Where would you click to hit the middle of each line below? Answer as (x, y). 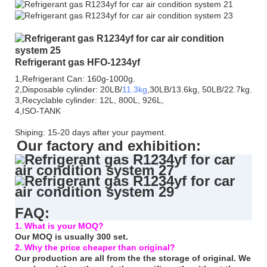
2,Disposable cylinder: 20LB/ (69, 90)
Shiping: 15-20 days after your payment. (91, 133)
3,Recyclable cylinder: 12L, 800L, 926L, (89, 100)
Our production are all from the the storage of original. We (133, 258)
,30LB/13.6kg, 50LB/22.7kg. (200, 90)
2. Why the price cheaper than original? (95, 248)
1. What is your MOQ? (59, 226)
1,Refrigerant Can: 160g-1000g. (75, 79)
